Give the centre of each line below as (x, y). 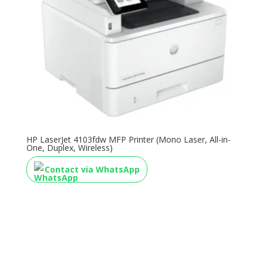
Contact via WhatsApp (92, 169)
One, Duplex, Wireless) (69, 147)
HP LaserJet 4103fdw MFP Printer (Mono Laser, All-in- (128, 139)
